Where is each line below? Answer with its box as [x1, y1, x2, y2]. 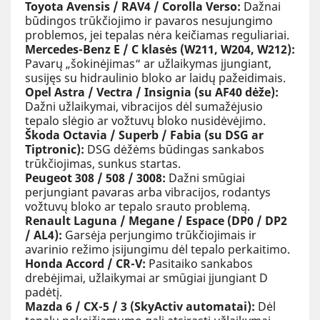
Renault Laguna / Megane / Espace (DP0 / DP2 [25, 212, 287, 229]
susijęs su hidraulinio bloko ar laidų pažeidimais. [25, 69, 286, 86]
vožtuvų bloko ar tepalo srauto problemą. [25, 198, 250, 214]
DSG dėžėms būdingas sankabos [84, 141, 264, 157]
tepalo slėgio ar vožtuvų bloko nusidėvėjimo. [25, 112, 266, 129]
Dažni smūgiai [166, 169, 245, 186]
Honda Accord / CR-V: [25, 255, 146, 271]
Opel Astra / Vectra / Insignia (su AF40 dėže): [25, 84, 279, 100]
